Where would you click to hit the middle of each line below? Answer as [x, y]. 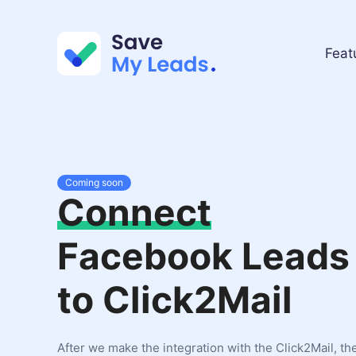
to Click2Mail [175, 300]
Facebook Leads [203, 256]
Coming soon [94, 182]
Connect [134, 212]
